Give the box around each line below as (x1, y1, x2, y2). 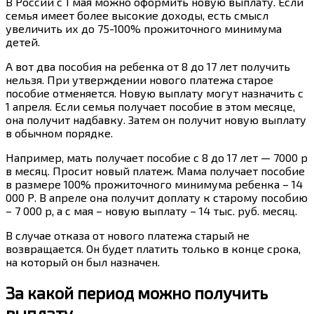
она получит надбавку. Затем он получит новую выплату (6, 113, 306, 127)
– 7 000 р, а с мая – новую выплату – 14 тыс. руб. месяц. (6, 204, 297, 218)
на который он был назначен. (6, 255, 160, 269)
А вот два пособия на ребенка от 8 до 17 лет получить (6, 60, 290, 74)
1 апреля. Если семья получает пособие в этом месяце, (6, 100, 295, 114)
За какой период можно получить (6, 282, 268, 303)
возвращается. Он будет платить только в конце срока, (6, 242, 301, 256)
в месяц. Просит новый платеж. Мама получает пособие (6, 164, 305, 178)
